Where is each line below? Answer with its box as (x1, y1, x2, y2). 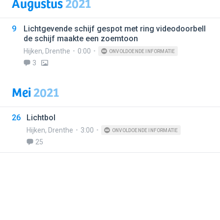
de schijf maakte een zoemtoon (24, 34, 138, 43)
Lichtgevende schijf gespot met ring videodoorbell (24, 24, 206, 33)
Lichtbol (27, 113, 55, 122)
